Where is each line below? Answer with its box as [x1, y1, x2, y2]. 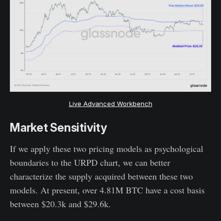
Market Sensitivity [10, 121, 107, 135]
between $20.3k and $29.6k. [10, 198, 111, 210]
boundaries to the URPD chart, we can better [10, 156, 170, 169]
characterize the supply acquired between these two [10, 170, 193, 183]
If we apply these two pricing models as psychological [10, 143, 203, 155]
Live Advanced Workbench [69, 100, 152, 108]
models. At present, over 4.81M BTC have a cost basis [10, 184, 205, 196]
